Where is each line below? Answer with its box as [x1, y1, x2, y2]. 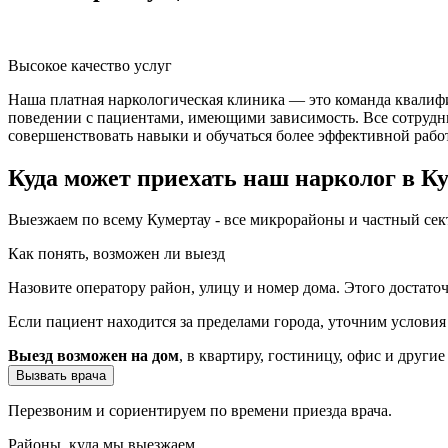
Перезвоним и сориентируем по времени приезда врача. [8, 402, 392, 420]
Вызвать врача [16, 368, 106, 384]
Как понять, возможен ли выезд [8, 245, 225, 263]
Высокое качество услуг [8, 56, 172, 74]
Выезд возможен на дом [8, 347, 179, 365]
